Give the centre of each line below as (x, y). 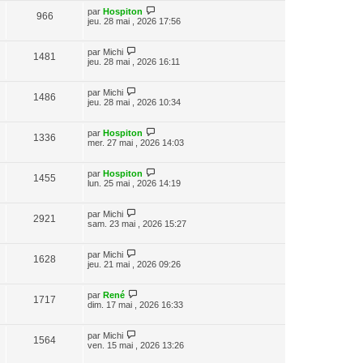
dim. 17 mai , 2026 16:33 (135, 305)
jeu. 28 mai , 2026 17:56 (134, 21)
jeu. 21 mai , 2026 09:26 (134, 264)
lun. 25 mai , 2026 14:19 (134, 183)
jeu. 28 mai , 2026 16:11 (134, 62)
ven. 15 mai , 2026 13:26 (136, 345)
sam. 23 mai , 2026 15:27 (137, 224)
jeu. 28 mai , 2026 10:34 (134, 102)
